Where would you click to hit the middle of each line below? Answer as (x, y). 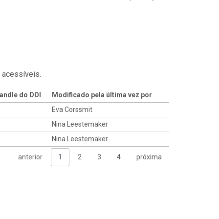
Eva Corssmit (72, 109)
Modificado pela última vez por (102, 95)
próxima (149, 157)
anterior (30, 157)
